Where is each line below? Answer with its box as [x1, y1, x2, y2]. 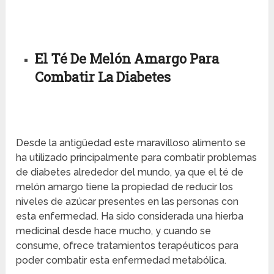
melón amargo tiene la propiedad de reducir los [16, 181, 234, 193]
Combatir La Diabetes [34, 67, 171, 86]
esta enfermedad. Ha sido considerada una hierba [16, 210, 244, 223]
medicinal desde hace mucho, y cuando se [16, 225, 212, 237]
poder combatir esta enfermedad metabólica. [16, 254, 227, 267]
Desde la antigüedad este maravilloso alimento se [16, 137, 246, 149]
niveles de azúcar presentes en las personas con [16, 196, 239, 208]
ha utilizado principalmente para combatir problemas [16, 152, 257, 164]
